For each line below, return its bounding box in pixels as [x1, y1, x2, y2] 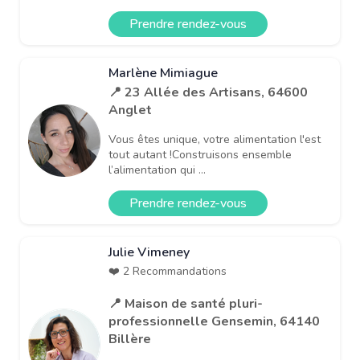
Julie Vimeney [108, 243, 190, 261]
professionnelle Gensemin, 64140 [108, 312, 320, 330]
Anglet [108, 100, 152, 119]
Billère [108, 329, 151, 348]
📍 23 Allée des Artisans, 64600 [108, 83, 308, 101]
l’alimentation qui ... [108, 162, 206, 178]
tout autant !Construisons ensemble [108, 146, 292, 162]
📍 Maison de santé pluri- [108, 294, 263, 313]
